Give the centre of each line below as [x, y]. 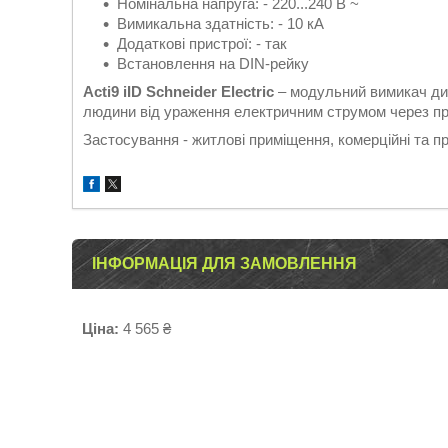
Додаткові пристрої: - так [202, 43]
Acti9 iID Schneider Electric [178, 91]
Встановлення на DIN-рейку [213, 63]
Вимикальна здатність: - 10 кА [220, 23]
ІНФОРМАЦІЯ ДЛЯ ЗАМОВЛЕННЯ [224, 263]
